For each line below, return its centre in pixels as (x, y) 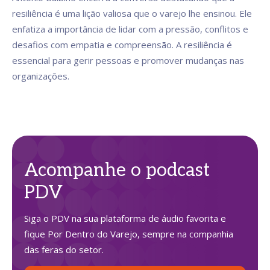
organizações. (41, 76)
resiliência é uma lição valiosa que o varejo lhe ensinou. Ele (132, 13)
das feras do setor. (64, 250)
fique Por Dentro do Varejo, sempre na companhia (129, 234)
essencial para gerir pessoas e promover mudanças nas (128, 60)
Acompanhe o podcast (117, 171)
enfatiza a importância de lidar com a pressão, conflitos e (130, 29)
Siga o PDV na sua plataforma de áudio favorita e (125, 218)
